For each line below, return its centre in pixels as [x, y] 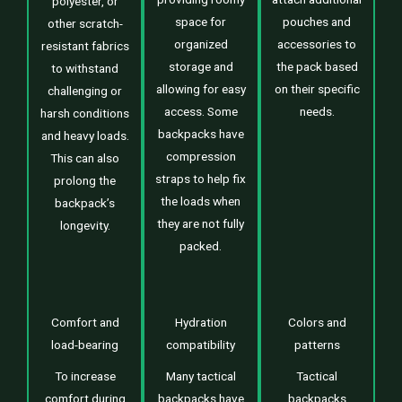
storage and [201, 66]
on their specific [317, 88]
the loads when [201, 201]
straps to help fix [201, 178]
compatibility [201, 344]
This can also [85, 157]
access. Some [201, 111]
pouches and [317, 21]
